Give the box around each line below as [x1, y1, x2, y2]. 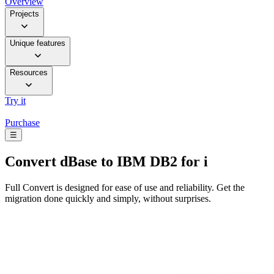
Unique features [10, 39, 65, 48]
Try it [5, 95, 26, 106]
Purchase [5, 117, 40, 128]
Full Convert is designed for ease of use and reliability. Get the [5, 182, 245, 193]
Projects [10, 9, 39, 19]
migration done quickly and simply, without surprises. [5, 193, 211, 204]
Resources [10, 68, 48, 78]
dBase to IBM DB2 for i [56, 154, 208, 170]
